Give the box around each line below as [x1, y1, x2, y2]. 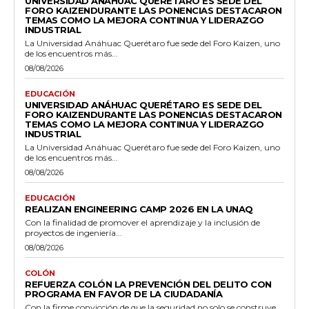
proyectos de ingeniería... [25, 227, 122, 238]
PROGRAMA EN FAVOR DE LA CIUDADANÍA [25, 288, 222, 299]
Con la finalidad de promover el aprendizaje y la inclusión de [25, 217, 260, 228]
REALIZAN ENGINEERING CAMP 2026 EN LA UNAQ [25, 203, 253, 215]
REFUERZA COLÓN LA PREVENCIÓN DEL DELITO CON [25, 278, 272, 290]
